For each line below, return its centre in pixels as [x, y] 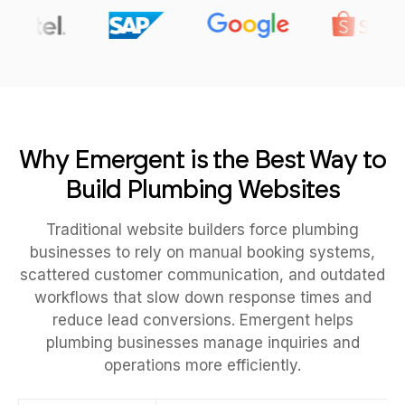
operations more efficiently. [202, 365]
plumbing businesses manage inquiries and [202, 343]
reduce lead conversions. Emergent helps [202, 320]
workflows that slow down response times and [202, 297]
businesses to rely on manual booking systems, [202, 252]
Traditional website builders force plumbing [202, 230]
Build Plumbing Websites [202, 189]
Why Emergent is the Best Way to [202, 159]
